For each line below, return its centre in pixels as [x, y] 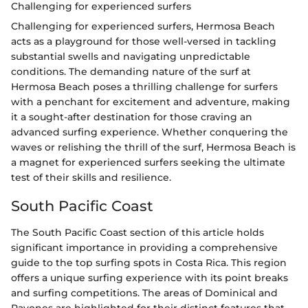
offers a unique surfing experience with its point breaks [150, 277]
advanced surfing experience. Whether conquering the [150, 132]
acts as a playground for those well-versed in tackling [144, 42]
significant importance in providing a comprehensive [144, 247]
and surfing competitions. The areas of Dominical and [144, 293]
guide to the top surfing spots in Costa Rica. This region [149, 262]
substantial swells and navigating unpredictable [131, 57]
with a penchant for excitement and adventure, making [151, 102]
